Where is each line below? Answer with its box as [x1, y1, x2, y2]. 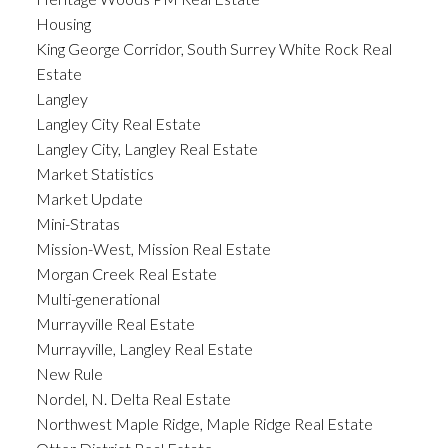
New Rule [35, 363, 103, 383]
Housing [35, 13, 91, 33]
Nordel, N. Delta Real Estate [35, 388, 231, 408]
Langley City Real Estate [35, 113, 201, 133]
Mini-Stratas [35, 213, 120, 233]
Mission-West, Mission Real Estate [35, 238, 271, 258]
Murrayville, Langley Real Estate [35, 338, 253, 358]
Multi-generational [35, 288, 160, 308]
